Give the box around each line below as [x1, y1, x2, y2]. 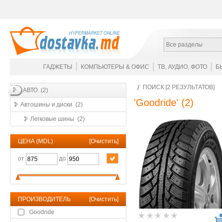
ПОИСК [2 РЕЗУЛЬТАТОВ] [143, 84, 216, 91]
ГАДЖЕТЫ [43, 63, 72, 70]
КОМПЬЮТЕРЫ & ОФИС [81, 63, 149, 70]
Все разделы [166, 41, 203, 48]
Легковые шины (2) [30, 115, 85, 122]
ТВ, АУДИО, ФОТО [158, 63, 207, 70]
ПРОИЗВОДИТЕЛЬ [18, 196, 71, 203]
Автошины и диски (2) [20, 101, 83, 108]
